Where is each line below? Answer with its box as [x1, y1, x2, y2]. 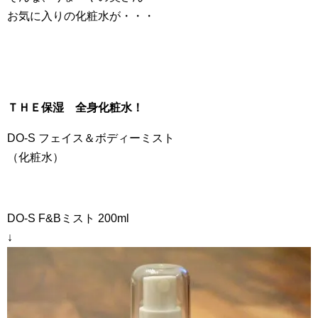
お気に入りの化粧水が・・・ [7, 9, 155, 22]
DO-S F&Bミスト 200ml [7, 212, 129, 224]
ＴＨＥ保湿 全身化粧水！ [7, 101, 143, 114]
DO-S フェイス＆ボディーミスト [7, 131, 175, 144]
